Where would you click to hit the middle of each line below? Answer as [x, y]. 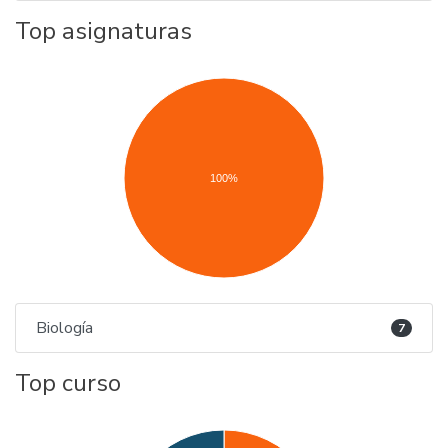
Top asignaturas [103, 31]
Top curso [68, 383]
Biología [64, 328]
